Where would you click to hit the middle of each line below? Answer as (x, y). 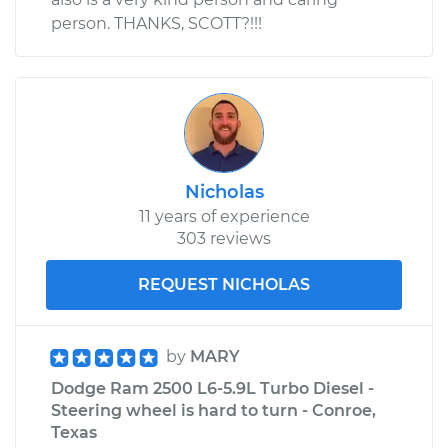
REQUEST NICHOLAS (224, 284)
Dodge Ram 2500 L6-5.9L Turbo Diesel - (212, 388)
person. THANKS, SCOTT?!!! (156, 23)
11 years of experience (224, 216)
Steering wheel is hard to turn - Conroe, (213, 410)
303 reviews (224, 238)
